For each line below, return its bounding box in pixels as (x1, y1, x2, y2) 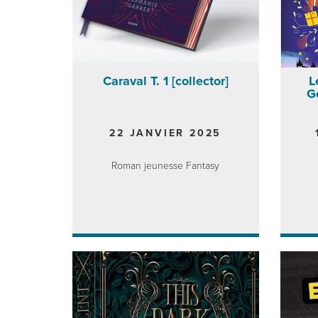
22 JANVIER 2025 (109, 126, 222, 139)
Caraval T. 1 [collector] (102, 72, 229, 89)
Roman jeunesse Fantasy (111, 159, 220, 172)
